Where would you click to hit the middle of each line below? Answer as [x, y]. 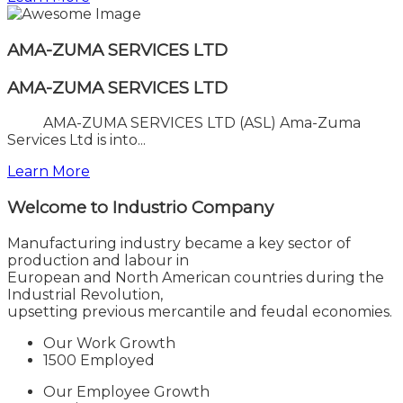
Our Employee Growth [126, 391]
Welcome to [60, 207]
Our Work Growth [109, 343]
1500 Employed [99, 360]
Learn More [49, 172]
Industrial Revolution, [85, 294]
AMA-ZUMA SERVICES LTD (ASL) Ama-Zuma [184, 123]
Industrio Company [193, 207]
